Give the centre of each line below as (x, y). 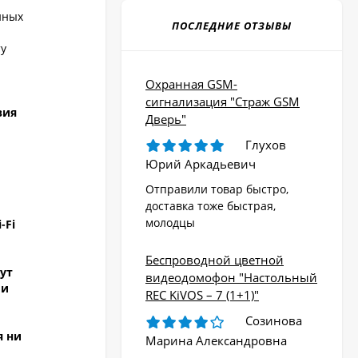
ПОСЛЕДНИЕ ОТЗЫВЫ (231, 25)
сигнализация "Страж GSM (223, 101)
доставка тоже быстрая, (211, 206)
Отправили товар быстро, (217, 189)
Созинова (274, 321)
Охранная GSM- (191, 84)
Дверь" (166, 119)
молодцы (170, 223)
